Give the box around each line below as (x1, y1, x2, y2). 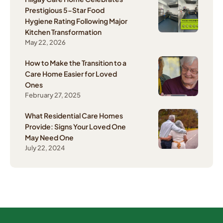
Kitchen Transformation (25, 27, 102, 37)
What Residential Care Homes (25, 111, 123, 120)
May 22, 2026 (25, 38, 66, 47)
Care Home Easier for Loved (25, 69, 117, 79)
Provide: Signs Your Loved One (25, 122, 126, 131)
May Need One (25, 133, 74, 142)
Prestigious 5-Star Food (25, 5, 105, 15)
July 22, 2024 (25, 144, 65, 152)
